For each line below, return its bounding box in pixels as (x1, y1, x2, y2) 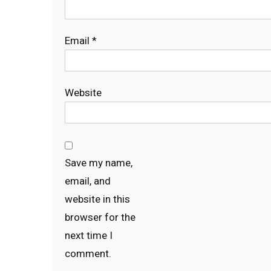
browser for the (65, 211, 135, 223)
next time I (65, 229, 113, 241)
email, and (65, 175, 111, 187)
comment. (65, 247, 111, 260)
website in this (65, 193, 130, 205)
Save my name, (65, 157, 132, 169)
